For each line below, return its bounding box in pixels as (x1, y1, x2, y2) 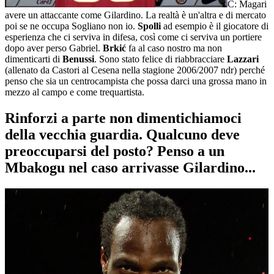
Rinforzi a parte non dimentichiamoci (5, 109, 242, 126)
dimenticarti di (5, 53, 62, 64)
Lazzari (227, 53, 259, 64)
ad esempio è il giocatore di (161, 20, 268, 31)
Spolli (138, 20, 161, 31)
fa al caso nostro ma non (126, 42, 222, 53)
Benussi (62, 53, 94, 64)
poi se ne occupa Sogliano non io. (5, 20, 138, 31)
